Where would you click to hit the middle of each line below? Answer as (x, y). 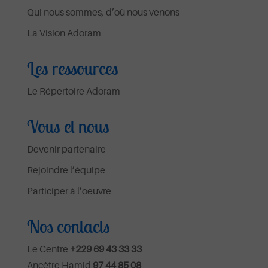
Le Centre (48, 249)
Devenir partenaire (66, 149)
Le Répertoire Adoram (73, 91)
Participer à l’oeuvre (69, 191)
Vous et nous (68, 126)
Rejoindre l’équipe (66, 170)
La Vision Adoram (64, 33)
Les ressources (72, 68)
